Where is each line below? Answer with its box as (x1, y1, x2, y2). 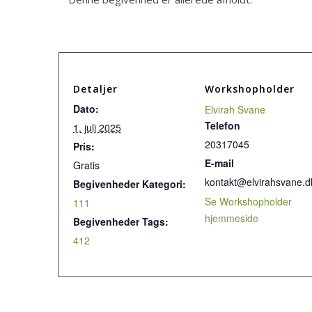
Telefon (205, 118, 241, 132)
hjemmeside (205, 211, 259, 225)
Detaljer (73, 82, 118, 95)
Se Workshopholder (205, 194, 292, 208)
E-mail (205, 156, 235, 170)
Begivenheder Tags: (73, 214, 169, 228)
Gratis (73, 158, 100, 172)
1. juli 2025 (73, 120, 121, 134)
